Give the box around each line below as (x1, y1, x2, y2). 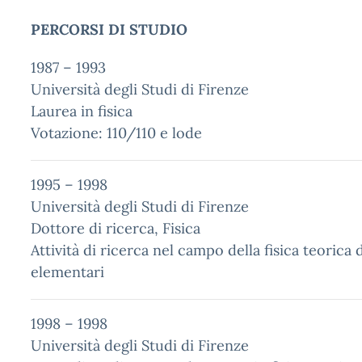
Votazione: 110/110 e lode (31, 124, 202, 142)
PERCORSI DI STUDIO (31, 20, 187, 39)
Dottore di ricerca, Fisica (31, 219, 200, 238)
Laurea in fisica (31, 102, 133, 120)
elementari (31, 263, 104, 281)
